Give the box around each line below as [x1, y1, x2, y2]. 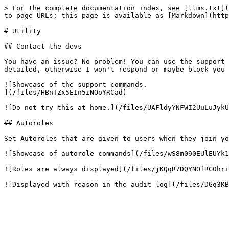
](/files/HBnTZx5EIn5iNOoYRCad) [4, 88, 127, 96]
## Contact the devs [4, 42, 82, 50]
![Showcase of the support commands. [4, 81, 147, 88]
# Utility [4, 27, 41, 35]
